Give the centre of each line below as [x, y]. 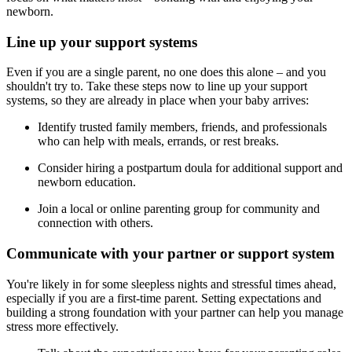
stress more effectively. [62, 326]
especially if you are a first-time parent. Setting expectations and [164, 298]
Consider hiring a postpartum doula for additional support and [190, 168]
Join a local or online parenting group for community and [179, 209]
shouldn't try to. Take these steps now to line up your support [157, 86]
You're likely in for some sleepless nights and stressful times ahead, [171, 284]
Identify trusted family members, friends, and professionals [182, 127]
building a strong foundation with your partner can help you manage [175, 312]
